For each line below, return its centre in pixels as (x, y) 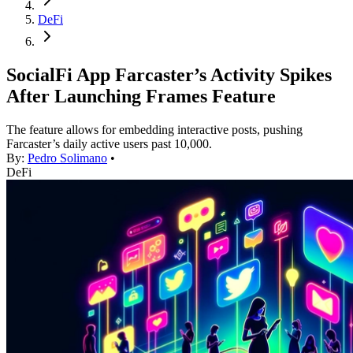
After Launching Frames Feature (141, 97)
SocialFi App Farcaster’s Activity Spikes (169, 75)
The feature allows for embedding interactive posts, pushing (154, 130)
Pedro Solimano (67, 158)
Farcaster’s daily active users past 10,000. (109, 144)
